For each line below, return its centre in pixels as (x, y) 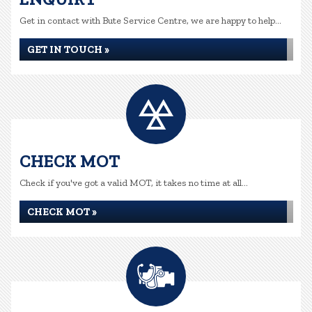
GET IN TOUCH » (68, 49)
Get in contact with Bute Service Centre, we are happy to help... (150, 21)
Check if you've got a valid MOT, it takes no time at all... (134, 183)
